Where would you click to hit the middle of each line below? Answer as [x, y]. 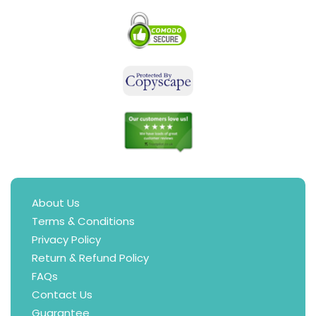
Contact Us [62, 295]
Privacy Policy [66, 240]
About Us [56, 203]
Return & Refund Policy [90, 258]
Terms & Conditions [83, 221]
